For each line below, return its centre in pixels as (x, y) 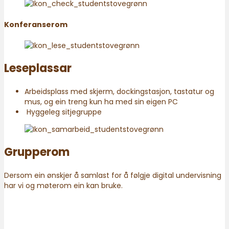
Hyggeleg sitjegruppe (63, 112)
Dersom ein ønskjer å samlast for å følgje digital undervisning (113, 176)
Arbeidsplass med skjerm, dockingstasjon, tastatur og (119, 92)
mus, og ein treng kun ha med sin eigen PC (101, 102)
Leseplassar (38, 68)
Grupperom (37, 152)
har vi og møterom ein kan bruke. (63, 186)
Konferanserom (36, 25)
